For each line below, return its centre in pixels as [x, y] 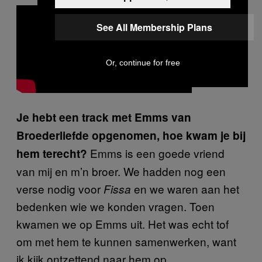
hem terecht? [53, 153]
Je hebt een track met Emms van [104, 117]
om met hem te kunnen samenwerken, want [126, 241]
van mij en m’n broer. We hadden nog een [121, 171]
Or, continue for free [143, 63]
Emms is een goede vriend [157, 153]
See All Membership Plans [154, 27]
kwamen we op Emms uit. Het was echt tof [123, 223]
